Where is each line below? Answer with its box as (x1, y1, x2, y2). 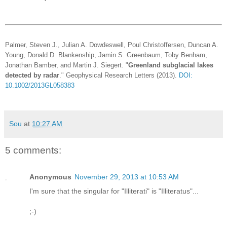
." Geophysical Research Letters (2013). (59, 72, 179, 80)
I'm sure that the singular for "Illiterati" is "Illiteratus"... (29, 186, 199, 195)
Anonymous (29, 172, 71, 181)
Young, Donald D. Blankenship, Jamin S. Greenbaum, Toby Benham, (5, 52, 207, 59)
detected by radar (5, 72, 59, 80)
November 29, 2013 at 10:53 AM (74, 172, 179, 181)
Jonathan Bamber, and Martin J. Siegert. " (5, 62, 128, 69)
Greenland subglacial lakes (128, 62, 213, 69)
